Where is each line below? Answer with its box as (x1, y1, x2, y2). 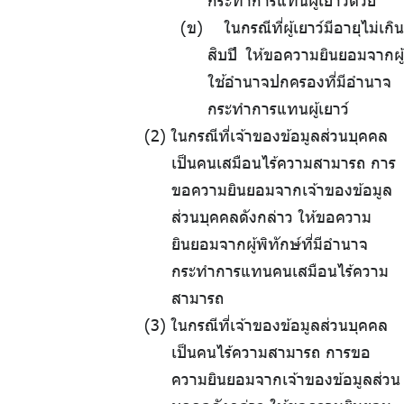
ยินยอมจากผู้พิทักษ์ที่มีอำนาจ (171, 234, 368, 254)
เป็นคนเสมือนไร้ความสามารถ (171, 152, 366, 173)
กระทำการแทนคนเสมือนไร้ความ (171, 261, 389, 281)
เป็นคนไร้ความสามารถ (171, 342, 321, 363)
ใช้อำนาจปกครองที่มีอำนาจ (207, 71, 391, 92)
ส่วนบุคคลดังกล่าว (171, 207, 293, 227)
